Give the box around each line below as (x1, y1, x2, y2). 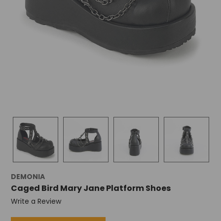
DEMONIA (10, 172, 45, 182)
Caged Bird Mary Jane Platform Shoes (10, 183, 171, 194)
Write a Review (10, 196, 61, 207)
